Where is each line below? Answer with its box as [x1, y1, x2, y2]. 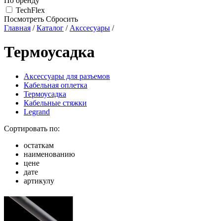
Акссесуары [70, 24, 110, 32]
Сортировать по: [4, 124, 60, 133]
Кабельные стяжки [24, 98, 87, 107]
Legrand [24, 107, 50, 116]
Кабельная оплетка [24, 80, 87, 89]
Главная [4, 24, 31, 32]
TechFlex [16, 6, 45, 14]
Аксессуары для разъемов [24, 72, 110, 80]
